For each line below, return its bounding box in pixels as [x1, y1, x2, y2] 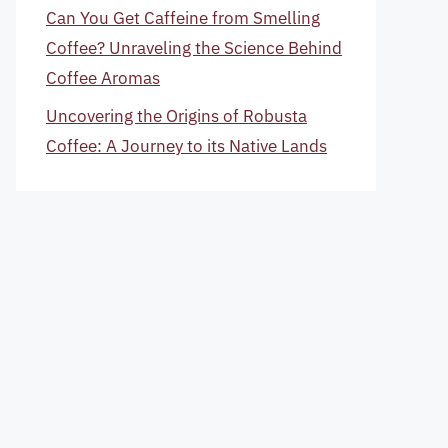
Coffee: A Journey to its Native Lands [46, 135, 327, 157]
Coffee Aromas [46, 66, 160, 89]
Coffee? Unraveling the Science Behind [46, 36, 342, 59]
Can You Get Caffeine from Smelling [46, 6, 320, 29]
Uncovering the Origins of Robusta [46, 105, 307, 127]
